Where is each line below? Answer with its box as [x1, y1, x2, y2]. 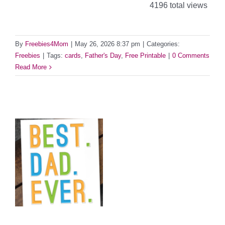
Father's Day [85, 52, 121, 60]
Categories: [147, 40, 180, 48]
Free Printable [125, 52, 166, 60]
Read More [15, 63, 47, 71]
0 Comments [172, 52, 209, 60]
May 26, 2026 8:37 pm [75, 40, 140, 48]
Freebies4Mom [25, 40, 68, 48]
